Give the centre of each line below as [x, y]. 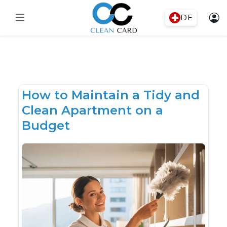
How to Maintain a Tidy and [111, 95]
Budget [46, 125]
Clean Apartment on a [92, 110]
